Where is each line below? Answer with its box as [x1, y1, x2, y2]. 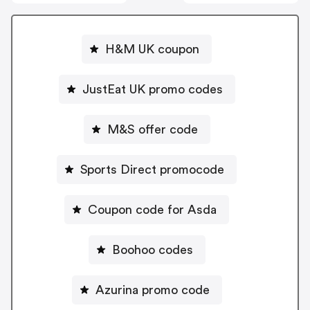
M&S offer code [107, 122, 198, 136]
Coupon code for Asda [88, 203, 217, 216]
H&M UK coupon [105, 42, 199, 55]
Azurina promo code [95, 283, 210, 296]
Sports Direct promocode [160, 163, 224, 176]
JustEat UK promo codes [82, 82, 223, 95]
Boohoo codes [111, 243, 193, 256]
